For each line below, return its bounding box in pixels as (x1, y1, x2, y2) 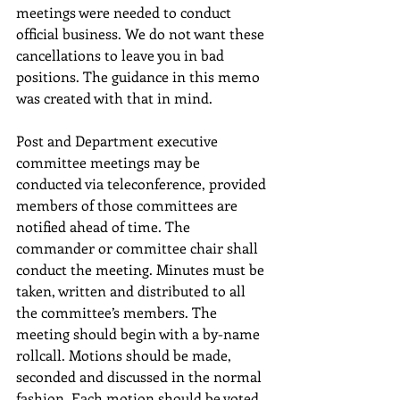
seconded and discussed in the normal (16, 367, 265, 386)
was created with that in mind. (16, 88, 212, 107)
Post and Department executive (16, 131, 221, 150)
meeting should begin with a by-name (16, 324, 263, 343)
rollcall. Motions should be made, (16, 346, 235, 364)
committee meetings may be (16, 153, 204, 171)
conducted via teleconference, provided (16, 174, 270, 193)
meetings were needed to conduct (16, 3, 235, 21)
